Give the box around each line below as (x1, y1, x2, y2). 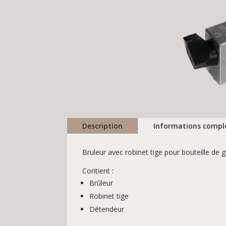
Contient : (82, 166, 114, 176)
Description (82, 121, 123, 131)
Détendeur (89, 204, 124, 214)
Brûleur (89, 178, 113, 188)
